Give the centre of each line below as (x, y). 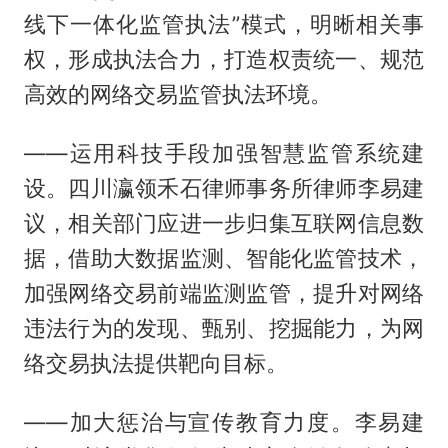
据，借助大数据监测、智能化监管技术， (224, 258)
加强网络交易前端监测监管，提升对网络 (224, 293)
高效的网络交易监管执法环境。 (177, 94)
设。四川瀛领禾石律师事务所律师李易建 (224, 188)
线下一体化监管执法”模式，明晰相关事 (224, 24)
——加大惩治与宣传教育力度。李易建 (224, 422)
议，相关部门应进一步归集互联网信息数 (224, 223)
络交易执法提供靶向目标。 (155, 363)
